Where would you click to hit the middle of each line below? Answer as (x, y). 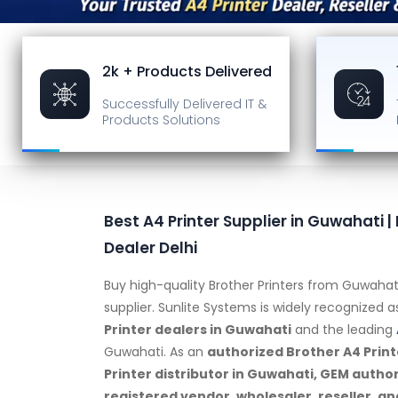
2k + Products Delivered (187, 72)
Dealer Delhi (151, 248)
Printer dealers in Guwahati (198, 330)
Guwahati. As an (155, 352)
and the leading (344, 330)
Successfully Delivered (172, 104)
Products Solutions (161, 120)
